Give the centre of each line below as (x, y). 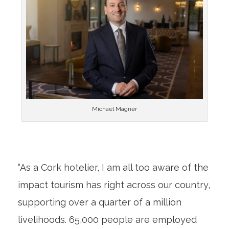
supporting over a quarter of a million (99, 202)
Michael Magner (114, 109)
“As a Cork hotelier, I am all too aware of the (113, 167)
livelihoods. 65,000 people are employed (107, 219)
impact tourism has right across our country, (114, 185)
